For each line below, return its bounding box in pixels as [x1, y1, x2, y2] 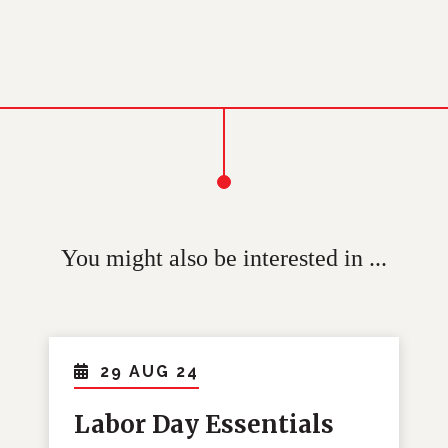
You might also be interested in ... [61, 245, 387, 272]
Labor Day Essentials [74, 409, 335, 441]
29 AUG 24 [100, 362, 200, 382]
